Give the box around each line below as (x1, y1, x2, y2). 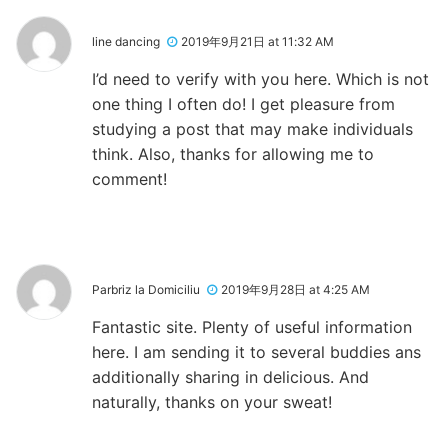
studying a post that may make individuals (92, 118, 413, 139)
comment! (92, 168, 167, 189)
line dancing (92, 33, 160, 49)
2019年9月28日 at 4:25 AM (221, 281, 370, 297)
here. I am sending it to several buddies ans (92, 341, 421, 362)
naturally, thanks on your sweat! (92, 391, 332, 412)
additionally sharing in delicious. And (92, 366, 369, 387)
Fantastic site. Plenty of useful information (92, 316, 412, 337)
